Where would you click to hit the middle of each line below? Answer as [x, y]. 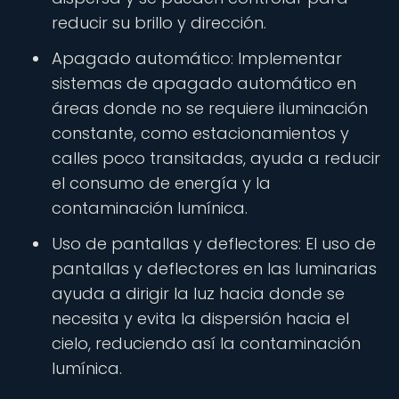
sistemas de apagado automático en [204, 83]
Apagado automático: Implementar [197, 58]
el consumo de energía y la [161, 183]
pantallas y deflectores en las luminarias [214, 269]
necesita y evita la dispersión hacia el [200, 318]
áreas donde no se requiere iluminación [210, 108]
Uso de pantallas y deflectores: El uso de [214, 244]
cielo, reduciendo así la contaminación [206, 343]
